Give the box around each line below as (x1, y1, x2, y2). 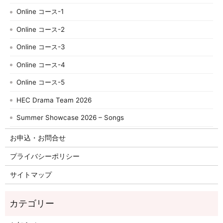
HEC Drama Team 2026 (16, 96, 92, 104)
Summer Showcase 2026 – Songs (16, 113, 124, 122)
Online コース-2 (16, 25, 65, 33)
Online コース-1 (16, 7, 64, 16)
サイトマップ (9, 170, 52, 179)
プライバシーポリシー (9, 151, 80, 160)
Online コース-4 (16, 60, 66, 69)
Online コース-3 (16, 43, 66, 51)
